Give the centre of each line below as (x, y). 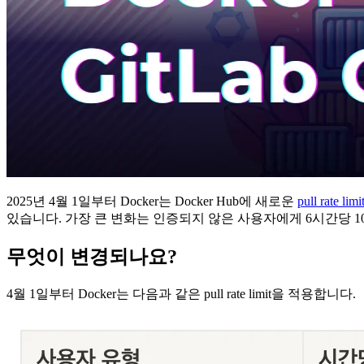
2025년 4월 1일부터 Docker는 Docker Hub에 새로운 (152, 201)
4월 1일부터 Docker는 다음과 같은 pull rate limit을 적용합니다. (181, 294)
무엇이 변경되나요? (92, 257)
